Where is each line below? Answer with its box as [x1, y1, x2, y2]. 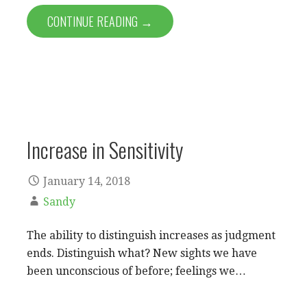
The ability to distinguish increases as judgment [27, 229, 275, 243]
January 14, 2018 [43, 175, 130, 188]
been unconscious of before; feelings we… [27, 265, 246, 278]
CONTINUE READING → [47, 12, 153, 30]
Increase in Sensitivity [27, 133, 183, 165]
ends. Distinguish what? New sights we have [27, 247, 257, 260]
